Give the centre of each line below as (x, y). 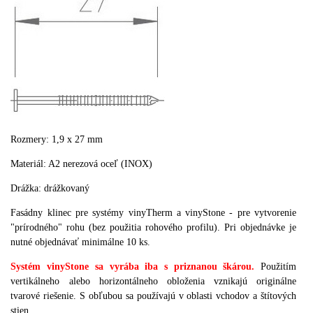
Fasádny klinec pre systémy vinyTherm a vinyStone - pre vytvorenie (154, 212)
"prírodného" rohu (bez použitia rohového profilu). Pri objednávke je (154, 227)
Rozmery (29, 139)
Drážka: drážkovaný (50, 188)
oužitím (282, 266)
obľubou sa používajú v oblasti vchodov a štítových (193, 296)
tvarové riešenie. (44, 296)
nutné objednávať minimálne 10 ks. (81, 242)
